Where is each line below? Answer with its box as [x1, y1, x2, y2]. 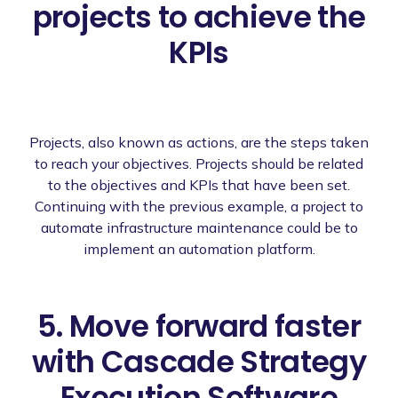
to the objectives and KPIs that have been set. [48, 175, 350, 194]
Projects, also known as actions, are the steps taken [29, 132, 369, 151]
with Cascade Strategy [32, 340, 366, 383]
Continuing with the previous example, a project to [35, 196, 363, 215]
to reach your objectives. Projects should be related [35, 154, 363, 172]
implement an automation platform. [83, 239, 315, 258]
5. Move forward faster [36, 305, 362, 347]
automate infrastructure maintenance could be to [40, 218, 358, 236]
